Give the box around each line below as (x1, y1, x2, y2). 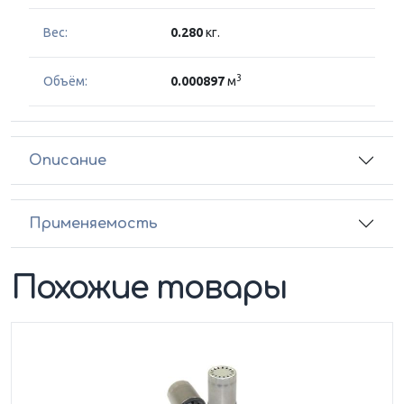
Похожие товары (11, 271, 288, 307)
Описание (29, 151, 106, 169)
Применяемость (29, 215, 158, 232)
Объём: (43, 74, 87, 89)
